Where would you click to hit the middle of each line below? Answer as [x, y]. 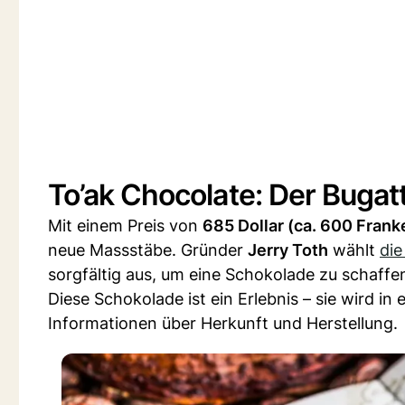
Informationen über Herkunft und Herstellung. [223, 323]
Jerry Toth [288, 250]
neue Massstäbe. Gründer [148, 250]
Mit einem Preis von [125, 226]
